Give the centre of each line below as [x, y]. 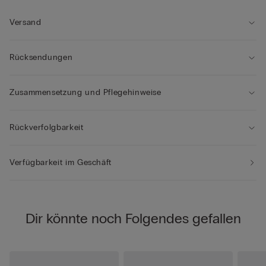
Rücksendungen [41, 57]
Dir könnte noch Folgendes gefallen [133, 218]
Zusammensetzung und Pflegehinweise [85, 92]
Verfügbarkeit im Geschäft [61, 162]
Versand [26, 22]
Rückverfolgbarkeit [47, 127]
